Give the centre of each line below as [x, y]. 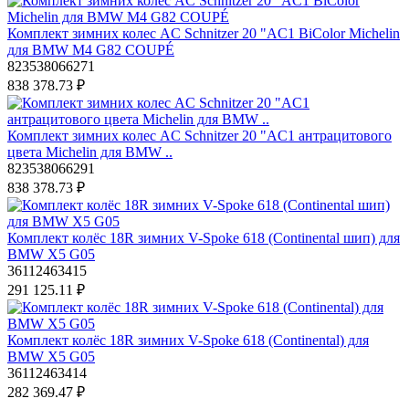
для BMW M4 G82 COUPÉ [91, 49]
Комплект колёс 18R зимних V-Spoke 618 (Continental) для [188, 340]
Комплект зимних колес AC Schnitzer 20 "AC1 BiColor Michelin [204, 33]
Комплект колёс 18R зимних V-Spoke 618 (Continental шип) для [204, 237]
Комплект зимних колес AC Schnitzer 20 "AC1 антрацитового [199, 135]
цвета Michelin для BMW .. [90, 152]
